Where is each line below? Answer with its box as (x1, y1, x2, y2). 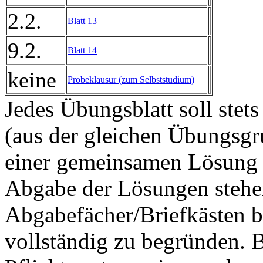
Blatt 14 (68, 45, 97, 55)
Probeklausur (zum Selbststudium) (68, 74, 194, 85)
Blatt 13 (68, 15, 97, 26)
